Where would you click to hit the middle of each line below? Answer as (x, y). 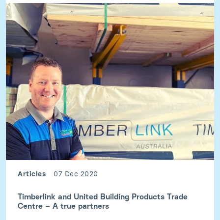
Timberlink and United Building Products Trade (103, 196)
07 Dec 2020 (76, 174)
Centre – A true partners (63, 206)
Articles (32, 174)
